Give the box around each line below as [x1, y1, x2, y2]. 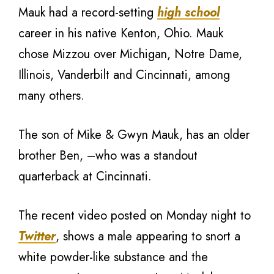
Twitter [18, 228, 56, 245]
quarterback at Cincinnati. [18, 168, 152, 185]
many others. [18, 87, 84, 105]
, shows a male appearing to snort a [56, 228, 240, 245]
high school [157, 4, 220, 21]
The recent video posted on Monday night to [18, 207, 251, 224]
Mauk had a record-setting [18, 4, 157, 21]
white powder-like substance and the [18, 248, 208, 266]
